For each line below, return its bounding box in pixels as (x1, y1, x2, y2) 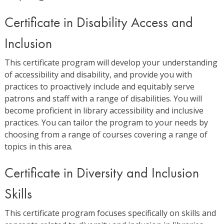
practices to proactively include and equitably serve (4, 81, 194, 92)
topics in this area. (4, 141, 72, 152)
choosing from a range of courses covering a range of (4, 129, 207, 140)
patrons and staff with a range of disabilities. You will (4, 93, 202, 104)
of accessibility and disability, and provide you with (4, 69, 192, 80)
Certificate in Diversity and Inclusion (4, 164, 199, 181)
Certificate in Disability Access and (4, 14, 193, 30)
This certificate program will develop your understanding (4, 57, 217, 68)
